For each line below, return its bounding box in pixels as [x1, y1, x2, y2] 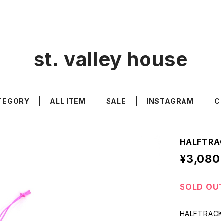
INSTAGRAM [146, 97, 194, 105]
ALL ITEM [50, 97, 86, 105]
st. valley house [33, 47, 188, 71]
